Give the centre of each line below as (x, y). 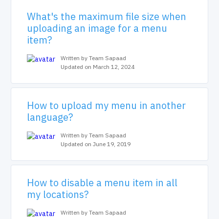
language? (50, 117)
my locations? (58, 194)
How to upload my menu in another (107, 105)
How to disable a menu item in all (102, 183)
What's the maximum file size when (107, 16)
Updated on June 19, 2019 (96, 144)
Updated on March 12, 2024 (98, 67)
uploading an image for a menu (97, 28)
